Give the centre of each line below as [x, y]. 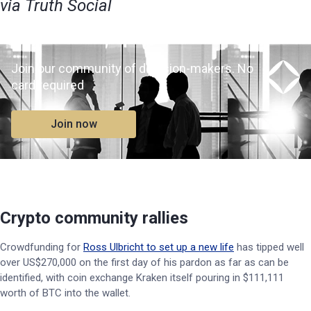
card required [48, 85]
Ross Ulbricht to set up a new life [159, 247]
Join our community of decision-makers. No [132, 68]
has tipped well [269, 247]
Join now [74, 124]
